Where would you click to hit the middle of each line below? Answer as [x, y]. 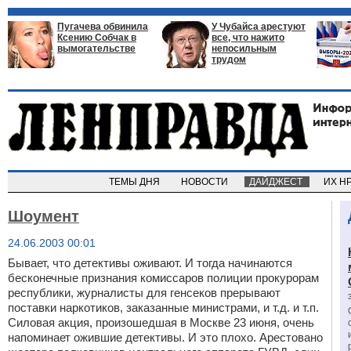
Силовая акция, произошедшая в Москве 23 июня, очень [161, 322]
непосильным [244, 49]
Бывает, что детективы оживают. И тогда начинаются [150, 263]
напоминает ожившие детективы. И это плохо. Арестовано [165, 337]
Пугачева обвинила [103, 27]
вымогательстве [96, 49]
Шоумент [43, 216]
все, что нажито [248, 38]
